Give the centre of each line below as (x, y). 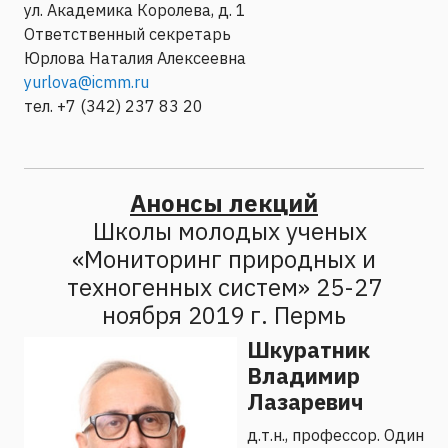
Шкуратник (308, 349)
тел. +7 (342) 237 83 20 (113, 105)
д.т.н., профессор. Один (335, 434)
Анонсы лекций (224, 202)
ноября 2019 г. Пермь (224, 314)
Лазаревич (305, 401)
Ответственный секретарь (127, 33)
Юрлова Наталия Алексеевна (135, 57)
